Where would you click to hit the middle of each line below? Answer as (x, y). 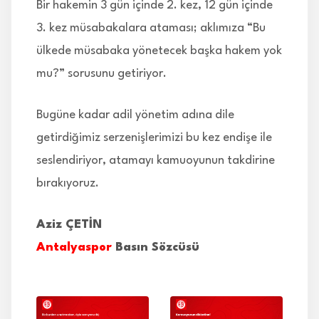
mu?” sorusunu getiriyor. (101, 73)
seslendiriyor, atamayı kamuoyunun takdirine (156, 160)
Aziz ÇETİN (69, 224)
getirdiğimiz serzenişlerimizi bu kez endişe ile (154, 137)
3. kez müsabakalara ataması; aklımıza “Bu (151, 28)
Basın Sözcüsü (156, 247)
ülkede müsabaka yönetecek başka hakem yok (159, 51)
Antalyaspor (74, 247)
